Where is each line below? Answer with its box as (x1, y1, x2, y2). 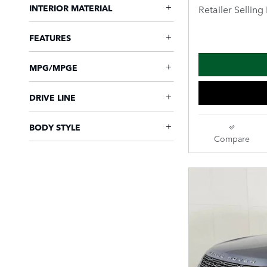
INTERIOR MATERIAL (29, 1, 112, 14)
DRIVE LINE (29, 91, 76, 103)
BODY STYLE (29, 120, 80, 133)
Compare (213, 132, 250, 144)
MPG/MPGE (29, 61, 77, 73)
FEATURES (29, 31, 71, 44)
